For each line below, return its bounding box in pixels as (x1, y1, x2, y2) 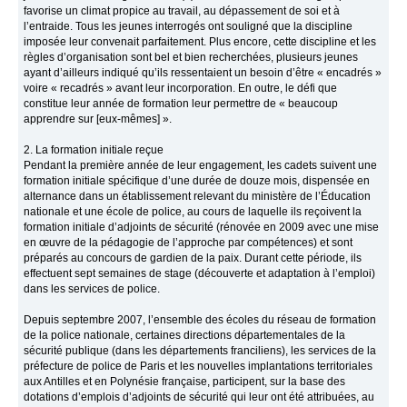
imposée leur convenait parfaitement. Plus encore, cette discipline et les (24, 35, 377, 49)
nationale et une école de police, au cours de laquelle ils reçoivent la (24, 205, 362, 219)
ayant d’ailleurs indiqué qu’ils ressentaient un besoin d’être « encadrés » (24, 66, 382, 80)
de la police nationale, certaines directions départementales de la (24, 329, 346, 342)
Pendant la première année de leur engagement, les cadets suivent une (24, 159, 378, 173)
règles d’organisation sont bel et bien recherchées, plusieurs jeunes (24, 51, 359, 65)
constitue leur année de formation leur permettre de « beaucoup (24, 97, 339, 111)
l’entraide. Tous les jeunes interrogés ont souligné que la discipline (24, 20, 353, 34)
